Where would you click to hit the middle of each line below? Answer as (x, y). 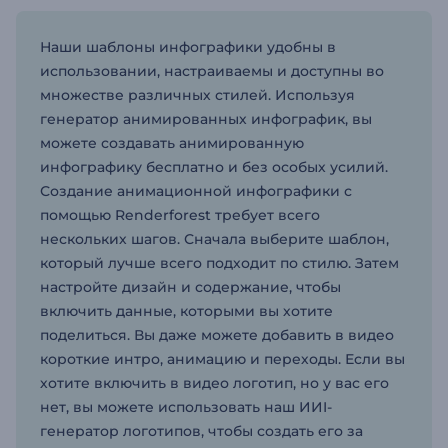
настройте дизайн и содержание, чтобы (190, 287)
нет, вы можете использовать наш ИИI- (186, 407)
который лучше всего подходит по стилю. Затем (219, 263)
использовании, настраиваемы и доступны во (212, 71)
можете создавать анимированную (172, 143)
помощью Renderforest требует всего (180, 215)
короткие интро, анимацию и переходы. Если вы (222, 359)
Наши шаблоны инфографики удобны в (188, 47)
